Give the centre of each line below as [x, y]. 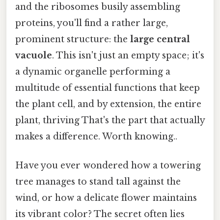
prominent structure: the [73, 39]
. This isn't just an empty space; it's [128, 55]
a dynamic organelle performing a [93, 71]
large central [160, 39]
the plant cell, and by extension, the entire [108, 104]
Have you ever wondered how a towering [108, 166]
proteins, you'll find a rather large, [92, 23]
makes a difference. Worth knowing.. [96, 136]
